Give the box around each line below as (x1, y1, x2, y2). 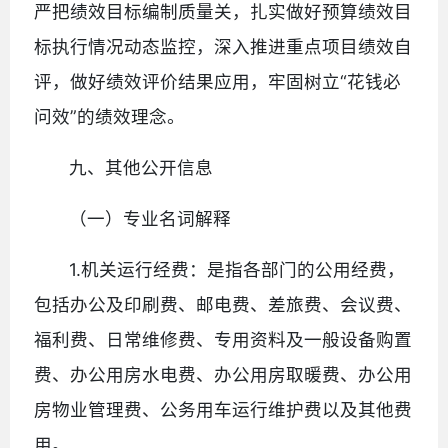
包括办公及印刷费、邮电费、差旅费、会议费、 (34, 293, 412, 315)
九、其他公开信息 (69, 156, 214, 178)
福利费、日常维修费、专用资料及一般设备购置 (34, 328, 412, 350)
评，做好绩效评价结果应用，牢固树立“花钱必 (34, 70, 401, 92)
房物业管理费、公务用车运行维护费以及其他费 (34, 398, 412, 420)
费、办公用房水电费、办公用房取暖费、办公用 (34, 363, 412, 385)
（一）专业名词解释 (69, 207, 232, 229)
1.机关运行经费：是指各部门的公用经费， (69, 258, 406, 280)
